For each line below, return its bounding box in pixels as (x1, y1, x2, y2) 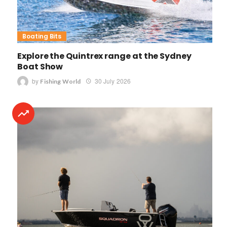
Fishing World (40, 78, 81, 86)
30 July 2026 (94, 77, 131, 86)
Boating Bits (22, 32, 62, 41)
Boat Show (17, 61, 63, 73)
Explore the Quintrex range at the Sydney (17, 50, 192, 62)
